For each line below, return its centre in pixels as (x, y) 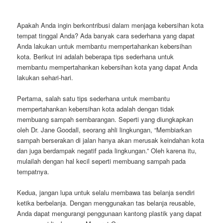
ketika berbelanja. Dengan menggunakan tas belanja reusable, (107, 203)
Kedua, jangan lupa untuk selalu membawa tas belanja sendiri (106, 193)
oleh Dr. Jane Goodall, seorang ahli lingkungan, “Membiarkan (105, 130)
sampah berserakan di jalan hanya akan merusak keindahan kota (111, 140)
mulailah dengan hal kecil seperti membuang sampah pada (102, 161)
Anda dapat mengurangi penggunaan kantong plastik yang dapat (110, 214)
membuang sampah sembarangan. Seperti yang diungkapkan (105, 119)
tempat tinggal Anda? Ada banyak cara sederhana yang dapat (106, 36)
